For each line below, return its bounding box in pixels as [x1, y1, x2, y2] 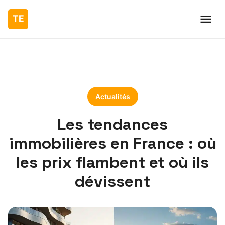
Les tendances [57, 114, 168, 134]
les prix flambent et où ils [16, 152, 209, 172]
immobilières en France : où [9, 133, 216, 153]
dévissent [75, 171, 150, 191]
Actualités [95, 92, 130, 101]
